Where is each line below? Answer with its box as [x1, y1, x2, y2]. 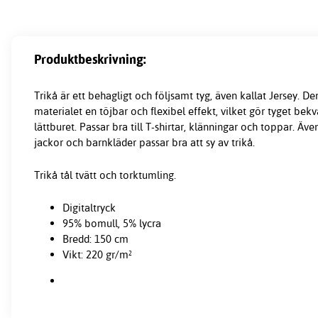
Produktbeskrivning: [34, 50, 146, 67]
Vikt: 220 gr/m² [62, 248, 132, 262]
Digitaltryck [62, 201, 116, 215]
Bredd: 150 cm [62, 232, 128, 246]
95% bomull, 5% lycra [62, 216, 161, 231]
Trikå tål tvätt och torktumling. [34, 168, 176, 182]
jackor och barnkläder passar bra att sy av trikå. [34, 136, 255, 150]
